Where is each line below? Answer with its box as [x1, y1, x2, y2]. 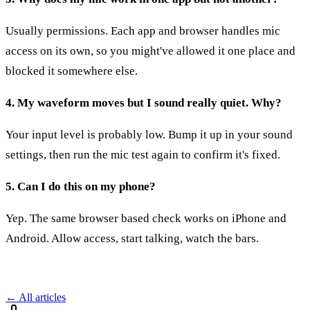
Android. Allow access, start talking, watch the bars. [6, 231, 259, 245]
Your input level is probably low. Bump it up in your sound [6, 127, 293, 141]
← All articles [6, 291, 66, 303]
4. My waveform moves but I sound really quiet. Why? [6, 95, 282, 109]
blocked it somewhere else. [6, 64, 138, 77]
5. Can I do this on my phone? [6, 179, 156, 193]
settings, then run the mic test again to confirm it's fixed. [6, 147, 280, 161]
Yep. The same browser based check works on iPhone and [6, 211, 286, 225]
